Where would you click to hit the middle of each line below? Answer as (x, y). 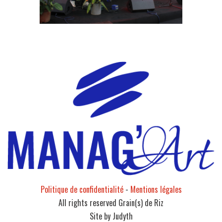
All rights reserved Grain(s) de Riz (111, 203)
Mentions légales (156, 190)
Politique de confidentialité (82, 190)
